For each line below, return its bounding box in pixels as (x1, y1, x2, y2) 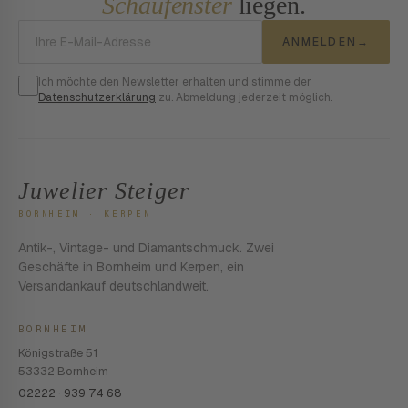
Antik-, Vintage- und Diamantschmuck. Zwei (18, 240, 274, 256)
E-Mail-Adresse (202, 21, 300, 38)
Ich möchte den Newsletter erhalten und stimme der (38, 75, 311, 89)
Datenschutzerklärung (38, 90, 156, 105)
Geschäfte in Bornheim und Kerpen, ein (18, 259, 244, 275)
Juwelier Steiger (18, 178, 189, 204)
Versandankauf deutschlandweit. (18, 278, 209, 294)
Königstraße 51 (18, 345, 97, 361)
